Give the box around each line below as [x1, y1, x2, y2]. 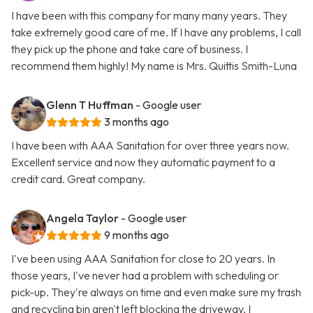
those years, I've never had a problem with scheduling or [11, 268, 279, 283]
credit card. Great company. [11, 172, 145, 187]
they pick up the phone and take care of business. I [11, 42, 248, 57]
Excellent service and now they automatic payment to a [11, 155, 275, 170]
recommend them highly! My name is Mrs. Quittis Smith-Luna [11, 59, 297, 73]
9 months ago [104, 228, 169, 242]
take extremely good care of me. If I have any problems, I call [11, 25, 301, 40]
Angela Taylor [46, 211, 119, 226]
